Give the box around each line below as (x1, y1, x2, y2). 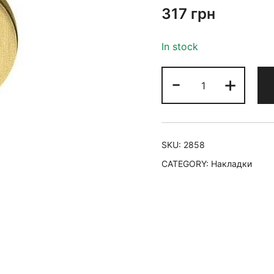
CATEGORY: (161, 158, 211, 169)
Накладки (211, 158, 252, 169)
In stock (161, 40, 198, 53)
